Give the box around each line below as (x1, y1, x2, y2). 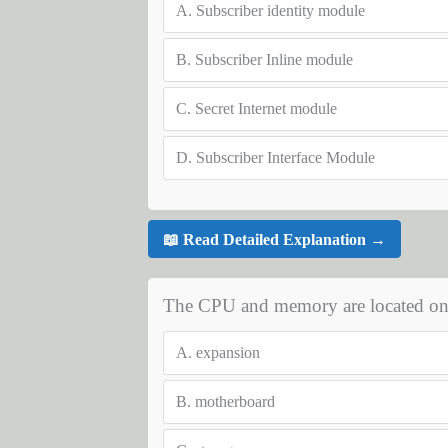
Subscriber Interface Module (195, 149, 375, 166)
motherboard (194, 393, 275, 410)
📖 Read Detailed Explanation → (162, 230, 386, 248)
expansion (195, 344, 260, 361)
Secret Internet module (194, 100, 337, 117)
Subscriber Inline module (194, 51, 353, 68)
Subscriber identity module (195, 2, 365, 19)
